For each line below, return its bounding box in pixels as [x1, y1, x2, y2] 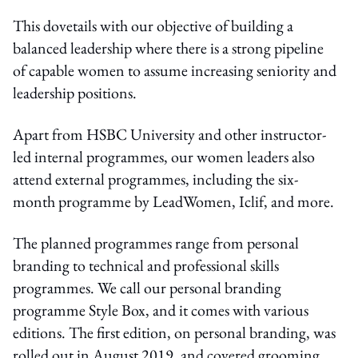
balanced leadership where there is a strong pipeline [13, 37, 324, 58]
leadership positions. [13, 82, 137, 103]
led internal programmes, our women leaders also [13, 145, 315, 167]
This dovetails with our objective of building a [13, 14, 293, 36]
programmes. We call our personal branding [13, 276, 281, 298]
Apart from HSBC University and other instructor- [13, 123, 326, 145]
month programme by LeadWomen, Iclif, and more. [13, 190, 334, 212]
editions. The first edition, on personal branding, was [13, 321, 336, 343]
